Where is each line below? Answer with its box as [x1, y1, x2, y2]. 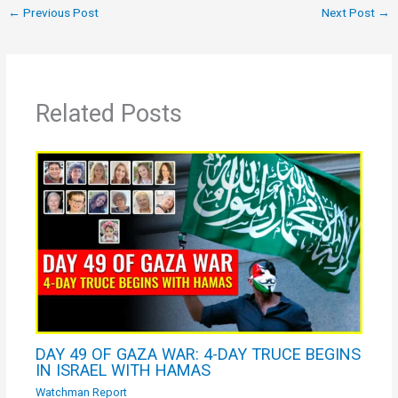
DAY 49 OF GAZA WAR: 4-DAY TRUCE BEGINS [36, 345, 362, 364]
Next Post [321, 4, 378, 20]
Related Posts [36, 99, 183, 128]
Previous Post [20, 4, 99, 20]
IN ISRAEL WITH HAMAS [36, 361, 211, 380]
